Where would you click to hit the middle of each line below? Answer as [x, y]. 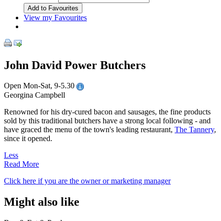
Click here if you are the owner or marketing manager [87, 181]
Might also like [42, 202]
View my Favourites [55, 17]
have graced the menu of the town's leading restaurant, [89, 129]
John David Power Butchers [75, 65]
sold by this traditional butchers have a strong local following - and [107, 120]
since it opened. [28, 138]
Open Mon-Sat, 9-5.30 [40, 86]
